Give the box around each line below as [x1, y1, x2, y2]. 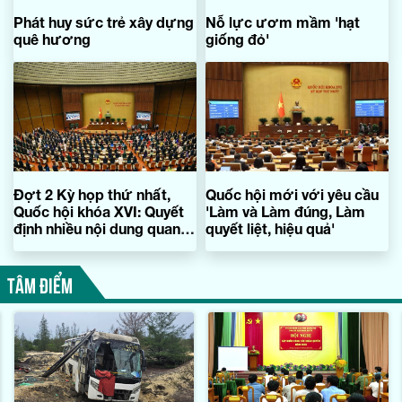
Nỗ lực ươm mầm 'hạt [205, 13, 360, 31]
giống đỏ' [205, 30, 269, 48]
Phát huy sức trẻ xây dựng [13, 13, 194, 31]
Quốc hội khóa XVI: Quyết [13, 202, 184, 220]
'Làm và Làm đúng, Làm [205, 202, 365, 220]
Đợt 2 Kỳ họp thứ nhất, [13, 185, 170, 203]
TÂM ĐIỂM [7, 269, 73, 297]
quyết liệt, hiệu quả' [205, 219, 335, 237]
